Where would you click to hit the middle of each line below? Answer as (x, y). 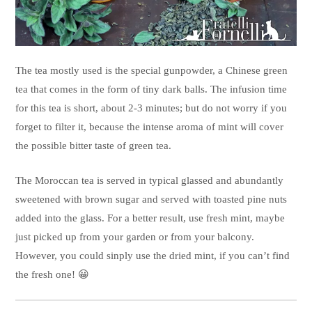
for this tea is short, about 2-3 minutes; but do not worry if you (151, 108)
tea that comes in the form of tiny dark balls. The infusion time (151, 89)
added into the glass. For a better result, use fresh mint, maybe (150, 218)
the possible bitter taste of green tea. (94, 146)
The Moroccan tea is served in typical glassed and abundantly (150, 180)
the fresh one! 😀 (53, 274)
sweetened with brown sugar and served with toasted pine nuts (151, 199)
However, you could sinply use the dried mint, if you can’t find (153, 255)
